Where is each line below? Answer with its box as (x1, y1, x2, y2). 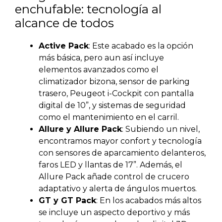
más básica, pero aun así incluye (39, 53, 164, 63)
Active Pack (39, 41, 89, 51)
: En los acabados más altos (96, 196, 201, 206)
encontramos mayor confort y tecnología (39, 136, 202, 146)
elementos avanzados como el (39, 65, 159, 75)
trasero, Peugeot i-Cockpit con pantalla (39, 89, 194, 99)
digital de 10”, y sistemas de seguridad (39, 101, 186, 111)
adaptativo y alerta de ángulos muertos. (39, 184, 197, 194)
